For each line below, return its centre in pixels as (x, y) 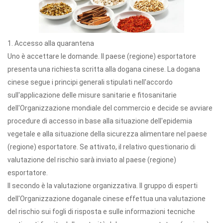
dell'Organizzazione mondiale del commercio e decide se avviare (110, 108)
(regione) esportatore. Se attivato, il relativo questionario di (102, 147)
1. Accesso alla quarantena (51, 43)
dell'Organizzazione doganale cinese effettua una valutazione (107, 198)
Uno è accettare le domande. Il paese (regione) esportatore (102, 56)
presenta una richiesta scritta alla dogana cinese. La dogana (104, 69)
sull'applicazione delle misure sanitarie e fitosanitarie (92, 95)
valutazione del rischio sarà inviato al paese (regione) (92, 160)
